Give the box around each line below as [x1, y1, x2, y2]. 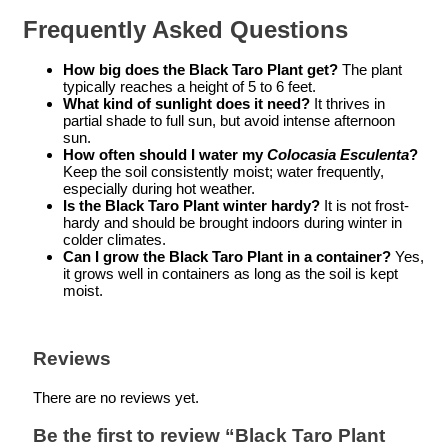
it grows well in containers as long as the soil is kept [63, 264, 398, 282]
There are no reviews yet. [33, 388, 199, 406]
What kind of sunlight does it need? [63, 94, 310, 112]
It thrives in [310, 94, 385, 112]
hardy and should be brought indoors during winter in [63, 213, 402, 231]
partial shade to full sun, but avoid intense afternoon [63, 111, 395, 129]
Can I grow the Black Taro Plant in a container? [63, 247, 391, 265]
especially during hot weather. [63, 179, 255, 197]
